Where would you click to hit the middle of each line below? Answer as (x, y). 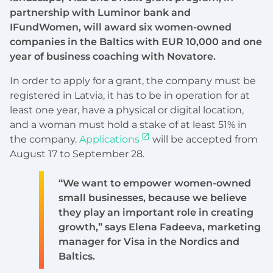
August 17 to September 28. (77, 154)
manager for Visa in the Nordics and (149, 242)
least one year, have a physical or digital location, (127, 110)
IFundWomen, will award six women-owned (121, 27)
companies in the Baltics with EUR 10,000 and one (136, 42)
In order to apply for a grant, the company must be (133, 81)
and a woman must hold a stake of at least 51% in (128, 125)
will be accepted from (204, 140)
